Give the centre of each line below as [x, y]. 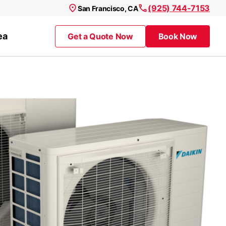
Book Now [178, 36]
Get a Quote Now [100, 36]
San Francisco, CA [108, 8]
